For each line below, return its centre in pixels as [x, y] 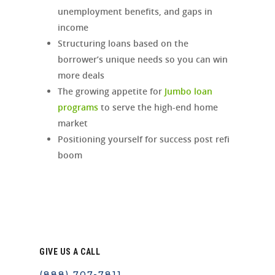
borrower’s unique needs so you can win [143, 60]
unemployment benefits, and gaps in [135, 12]
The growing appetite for [111, 91]
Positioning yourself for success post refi [144, 139]
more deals [81, 76]
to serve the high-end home [158, 107]
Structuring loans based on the [123, 44]
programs [78, 107]
